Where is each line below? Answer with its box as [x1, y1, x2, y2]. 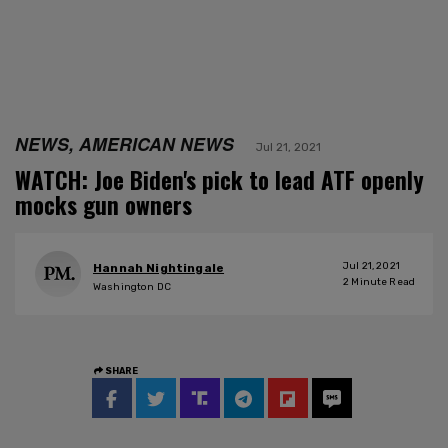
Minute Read [349, 275, 415, 288]
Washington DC [93, 281, 171, 294]
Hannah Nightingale [93, 261, 225, 276]
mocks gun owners [15, 187, 192, 222]
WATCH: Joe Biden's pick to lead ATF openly [15, 162, 424, 197]
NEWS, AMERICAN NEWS [15, 130, 234, 156]
